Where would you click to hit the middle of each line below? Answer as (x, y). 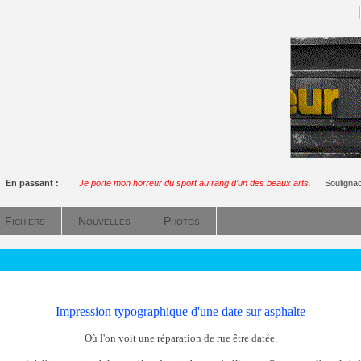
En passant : (34, 183)
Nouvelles (104, 221)
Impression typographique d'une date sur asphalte (180, 311)
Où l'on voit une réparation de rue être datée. (180, 338)
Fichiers (25, 221)
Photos (182, 221)
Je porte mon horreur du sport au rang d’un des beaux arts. (195, 183)
